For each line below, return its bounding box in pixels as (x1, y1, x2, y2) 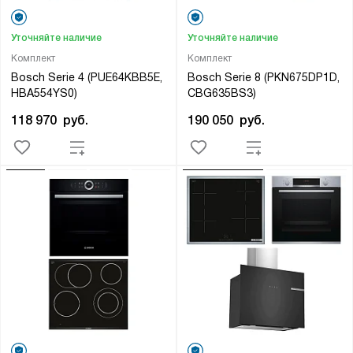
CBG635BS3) (187, 86, 256, 99)
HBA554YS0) (10, 86, 77, 99)
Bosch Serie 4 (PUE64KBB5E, (10, 70, 162, 84)
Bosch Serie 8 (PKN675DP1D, (187, 70, 340, 84)
